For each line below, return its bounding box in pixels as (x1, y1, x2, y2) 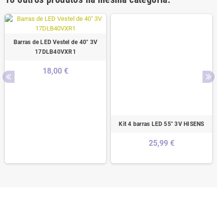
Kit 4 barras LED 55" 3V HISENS (119, 121, 204, 128)
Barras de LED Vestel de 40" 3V (13, 39, 98, 46)
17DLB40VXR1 (35, 48, 76, 56)
